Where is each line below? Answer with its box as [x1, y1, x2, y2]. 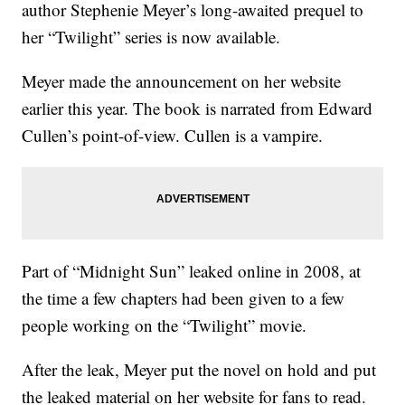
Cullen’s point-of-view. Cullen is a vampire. [22, 124, 324, 147]
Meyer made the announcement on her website [22, 70, 342, 93]
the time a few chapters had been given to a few [22, 287, 345, 310]
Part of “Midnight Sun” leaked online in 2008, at [22, 259, 362, 283]
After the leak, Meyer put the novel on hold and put [22, 358, 377, 381]
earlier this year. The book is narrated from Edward [22, 97, 373, 120]
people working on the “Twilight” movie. [22, 314, 307, 337]
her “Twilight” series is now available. [22, 25, 281, 49]
